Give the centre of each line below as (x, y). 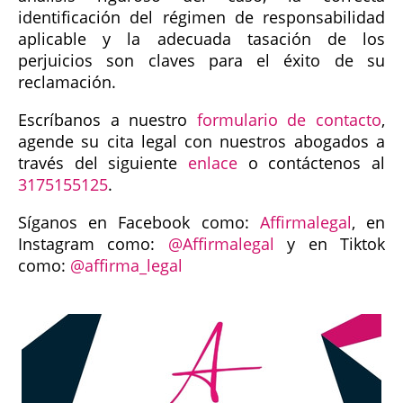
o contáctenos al (311, 162)
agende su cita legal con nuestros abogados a (201, 141)
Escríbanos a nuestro (107, 119)
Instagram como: (93, 243)
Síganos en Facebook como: (139, 222)
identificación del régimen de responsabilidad (201, 17)
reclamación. (67, 81)
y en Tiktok (330, 243)
